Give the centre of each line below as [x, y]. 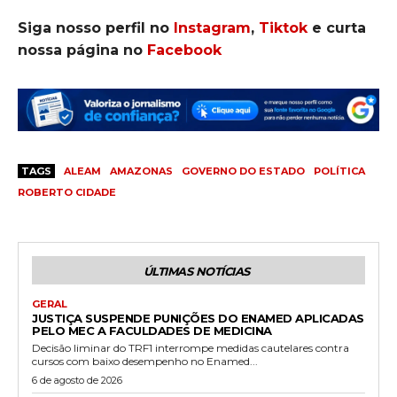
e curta [337, 28]
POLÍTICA [339, 171]
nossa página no [82, 51]
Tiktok [283, 28]
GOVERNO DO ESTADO [243, 171]
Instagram [212, 28]
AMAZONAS [141, 171]
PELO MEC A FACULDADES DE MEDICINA [152, 331]
